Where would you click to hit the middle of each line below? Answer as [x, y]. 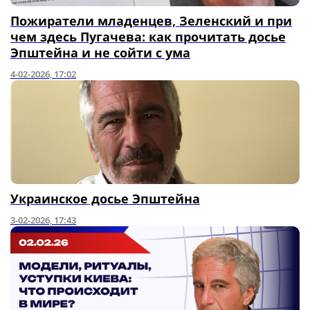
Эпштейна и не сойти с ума [100, 53]
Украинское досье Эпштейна [105, 199]
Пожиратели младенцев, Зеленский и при [151, 21]
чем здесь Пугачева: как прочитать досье [148, 37]
